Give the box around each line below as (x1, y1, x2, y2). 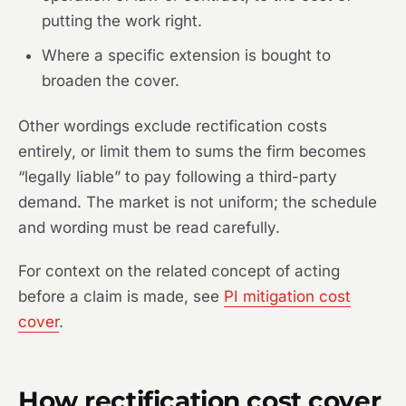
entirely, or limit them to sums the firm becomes (18, 142, 366, 160)
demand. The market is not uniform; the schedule (18, 193, 377, 211)
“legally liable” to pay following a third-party (18, 168, 337, 186)
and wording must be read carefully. (18, 218, 280, 237)
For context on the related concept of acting (18, 262, 340, 280)
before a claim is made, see (18, 287, 224, 305)
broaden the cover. (42, 72, 179, 90)
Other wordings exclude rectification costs (18, 117, 327, 135)
